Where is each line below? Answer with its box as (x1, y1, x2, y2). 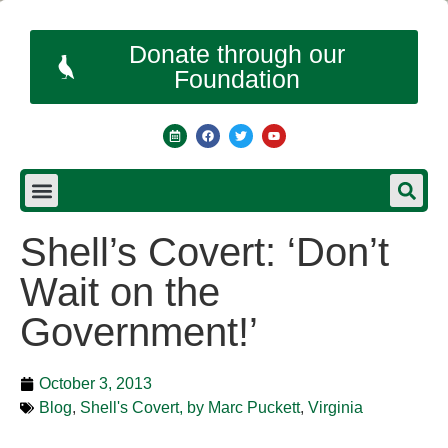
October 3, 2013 (39, 375, 152, 392)
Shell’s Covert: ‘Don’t (20, 230, 389, 274)
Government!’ (20, 310, 258, 354)
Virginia (308, 399, 363, 416)
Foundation (173, 65, 300, 93)
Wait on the (20, 270, 220, 314)
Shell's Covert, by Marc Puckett (80, 399, 300, 416)
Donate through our (128, 40, 345, 68)
